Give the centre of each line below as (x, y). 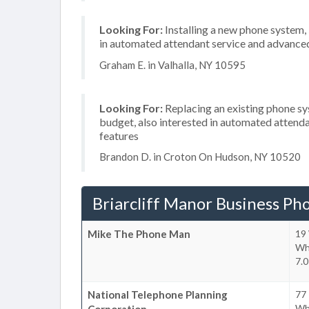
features (119, 135)
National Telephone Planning (158, 294)
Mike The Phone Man (139, 233)
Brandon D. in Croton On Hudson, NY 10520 (200, 157)
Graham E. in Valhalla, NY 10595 (172, 64)
